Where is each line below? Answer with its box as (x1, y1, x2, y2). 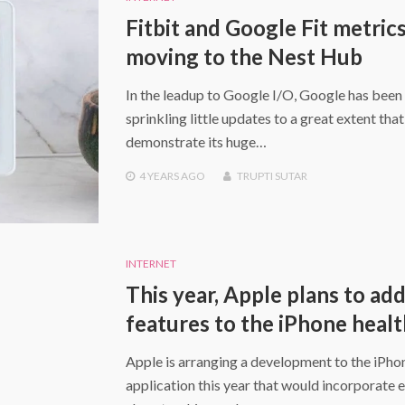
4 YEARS (138, 169, 179, 184)
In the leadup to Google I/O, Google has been (125, 86, 402, 104)
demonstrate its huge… (125, 133, 267, 151)
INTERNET (125, 256, 176, 270)
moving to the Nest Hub (125, 43, 363, 71)
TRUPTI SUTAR (236, 169, 307, 184)
